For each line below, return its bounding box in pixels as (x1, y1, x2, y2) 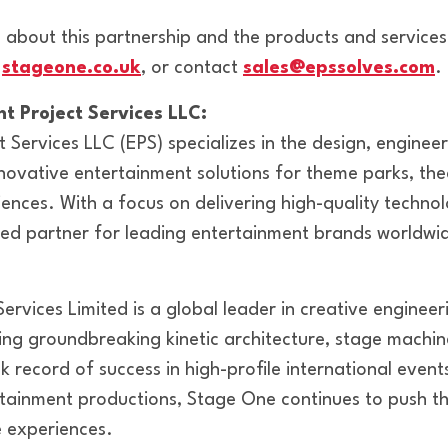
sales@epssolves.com (243, 59, 435, 77)
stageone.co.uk (2, 59, 141, 77)
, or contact (141, 59, 243, 77)
